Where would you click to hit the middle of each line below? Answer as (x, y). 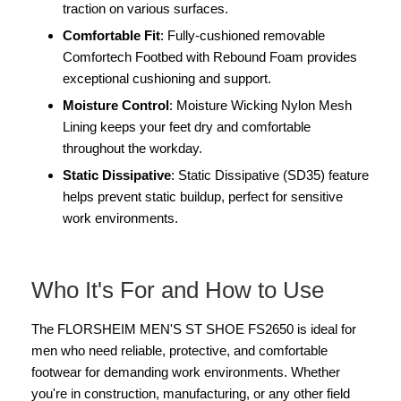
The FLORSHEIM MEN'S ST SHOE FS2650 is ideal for (194, 328)
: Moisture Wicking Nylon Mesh (260, 105)
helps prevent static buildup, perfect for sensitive (203, 196)
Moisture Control (116, 105)
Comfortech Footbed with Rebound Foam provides (210, 56)
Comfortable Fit (111, 35)
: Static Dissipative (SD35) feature (270, 175)
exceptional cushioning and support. (167, 78)
